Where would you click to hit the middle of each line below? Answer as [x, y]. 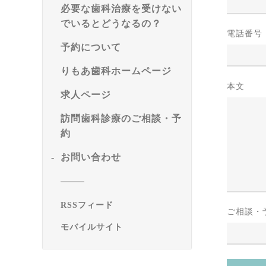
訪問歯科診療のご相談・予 [121, 118]
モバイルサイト [92, 227]
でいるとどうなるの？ [111, 23]
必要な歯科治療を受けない [121, 9]
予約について [91, 47]
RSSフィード [87, 205]
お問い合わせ [91, 157]
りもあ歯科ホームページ [116, 71]
